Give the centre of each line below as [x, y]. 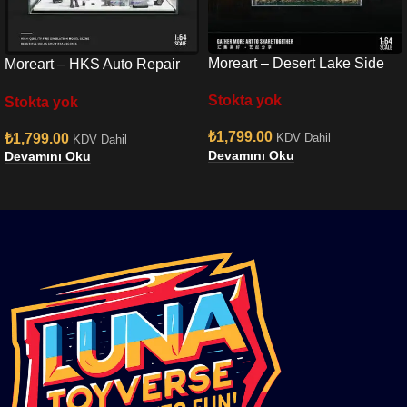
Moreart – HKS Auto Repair [92, 65]
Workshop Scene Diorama [89, 84]
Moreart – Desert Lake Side [296, 63]
